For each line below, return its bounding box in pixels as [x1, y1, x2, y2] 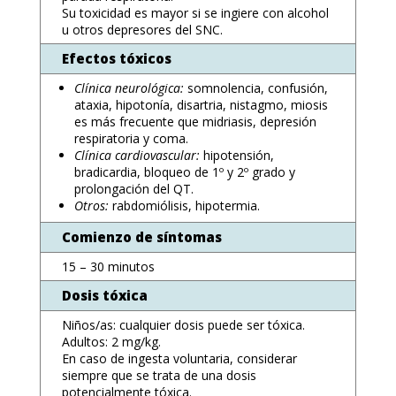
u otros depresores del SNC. [61, 21, 223, 38]
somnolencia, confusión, [187, 80, 328, 96]
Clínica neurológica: [73, 80, 187, 96]
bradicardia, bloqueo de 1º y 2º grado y [73, 164, 295, 180]
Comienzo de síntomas [61, 228, 222, 246]
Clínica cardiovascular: [73, 147, 203, 164]
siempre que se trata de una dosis [61, 367, 256, 384]
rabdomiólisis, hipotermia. [108, 197, 260, 214]
